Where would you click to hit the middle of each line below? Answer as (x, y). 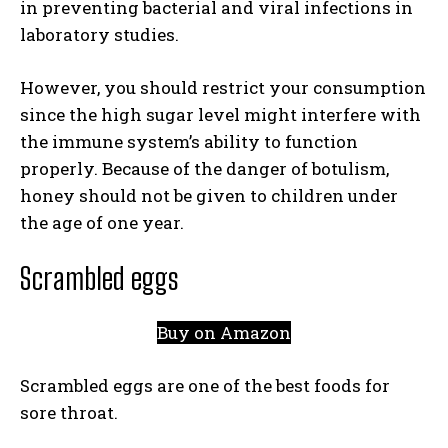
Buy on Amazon (224, 332)
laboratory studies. (101, 34)
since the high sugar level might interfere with (220, 114)
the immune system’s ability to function (189, 141)
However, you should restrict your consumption (223, 87)
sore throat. (69, 412)
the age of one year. (102, 222)
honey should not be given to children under (209, 195)
